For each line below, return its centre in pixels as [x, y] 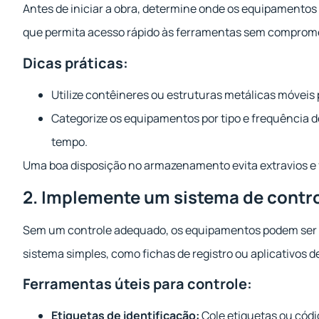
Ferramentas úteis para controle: [137, 284]
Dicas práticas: [75, 63]
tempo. [69, 141]
